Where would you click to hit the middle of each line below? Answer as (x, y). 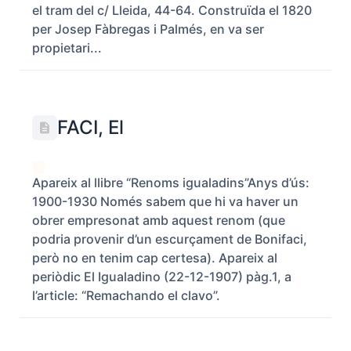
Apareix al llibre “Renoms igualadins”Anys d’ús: (171, 183)
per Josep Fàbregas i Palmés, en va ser (148, 29)
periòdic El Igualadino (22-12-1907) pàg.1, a (162, 277)
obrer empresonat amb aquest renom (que (159, 220)
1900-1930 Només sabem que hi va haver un (165, 201)
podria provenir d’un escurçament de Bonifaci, (170, 239)
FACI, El (90, 127)
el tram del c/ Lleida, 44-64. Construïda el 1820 (172, 10)
